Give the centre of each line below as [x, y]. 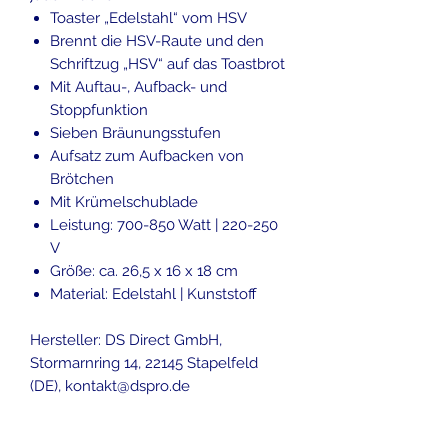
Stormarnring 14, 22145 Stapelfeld [144, 362]
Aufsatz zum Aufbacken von [147, 155]
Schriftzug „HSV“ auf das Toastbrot [167, 63]
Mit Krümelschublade [124, 201]
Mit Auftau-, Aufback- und [138, 86]
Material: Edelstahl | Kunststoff [153, 293]
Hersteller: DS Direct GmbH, [126, 339]
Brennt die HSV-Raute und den [157, 40]
